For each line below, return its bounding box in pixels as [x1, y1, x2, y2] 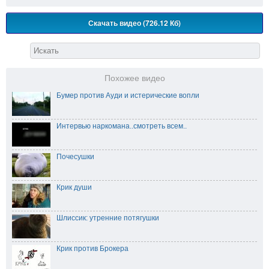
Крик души [56, 183, 92, 192]
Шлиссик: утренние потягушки [56, 214, 159, 223]
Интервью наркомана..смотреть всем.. [56, 122, 187, 131]
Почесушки [56, 153, 94, 162]
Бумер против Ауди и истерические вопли [56, 91, 199, 100]
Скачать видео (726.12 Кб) [88, 17, 181, 29]
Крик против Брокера [56, 244, 128, 253]
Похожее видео [104, 74, 165, 83]
